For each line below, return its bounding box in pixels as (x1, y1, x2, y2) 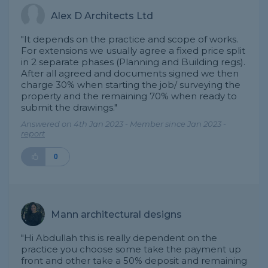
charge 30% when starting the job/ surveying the (21, 79, 240, 90)
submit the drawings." (21, 102, 117, 113)
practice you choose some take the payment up (21, 243, 241, 255)
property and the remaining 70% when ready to (21, 90, 237, 102)
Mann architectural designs (51, 208, 182, 220)
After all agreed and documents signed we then (21, 68, 239, 79)
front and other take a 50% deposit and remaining (21, 255, 247, 266)
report (21, 129, 45, 138)
